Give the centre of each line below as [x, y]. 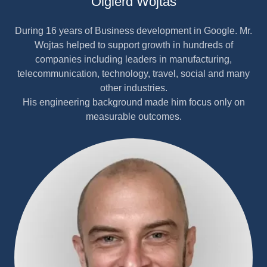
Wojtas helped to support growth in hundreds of [133, 45]
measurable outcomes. [133, 117]
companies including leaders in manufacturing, [133, 59]
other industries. [133, 88]
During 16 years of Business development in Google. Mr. [133, 31]
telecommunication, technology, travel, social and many [133, 74]
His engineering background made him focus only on [133, 102]
